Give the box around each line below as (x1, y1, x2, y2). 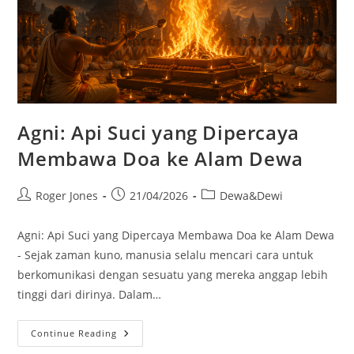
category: (201, 203, 250, 219)
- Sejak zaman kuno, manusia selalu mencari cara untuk (17, 247, 314, 262)
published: (111, 203, 168, 219)
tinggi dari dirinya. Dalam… (17, 286, 162, 302)
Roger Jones (36, 187, 99, 203)
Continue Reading (31, 326, 118, 339)
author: (17, 203, 56, 219)
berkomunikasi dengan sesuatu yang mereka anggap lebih (17, 266, 329, 282)
